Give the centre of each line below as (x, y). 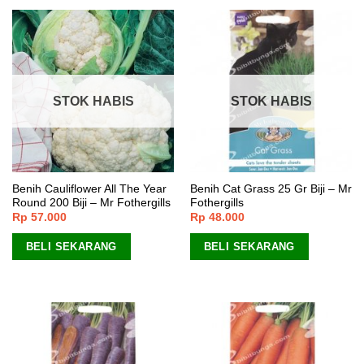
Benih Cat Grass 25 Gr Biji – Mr (271, 188)
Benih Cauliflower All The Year (89, 188)
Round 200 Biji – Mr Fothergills (91, 202)
